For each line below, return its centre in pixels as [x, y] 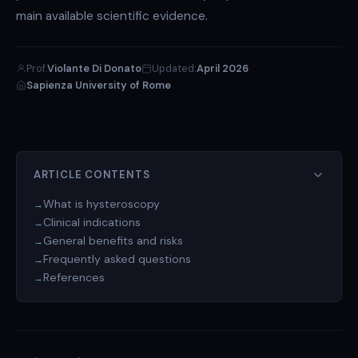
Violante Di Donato [94, 69]
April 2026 [223, 69]
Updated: [174, 69]
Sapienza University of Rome [99, 86]
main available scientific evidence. [112, 16]
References [74, 278]
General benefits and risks [113, 241]
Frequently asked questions [117, 259]
